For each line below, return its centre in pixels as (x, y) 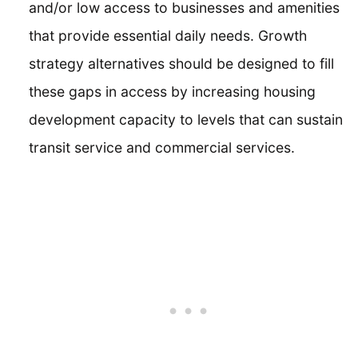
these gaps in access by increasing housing (172, 91)
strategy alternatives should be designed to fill (181, 63)
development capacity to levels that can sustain (186, 119)
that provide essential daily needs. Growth (168, 35)
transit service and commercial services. (162, 147)
